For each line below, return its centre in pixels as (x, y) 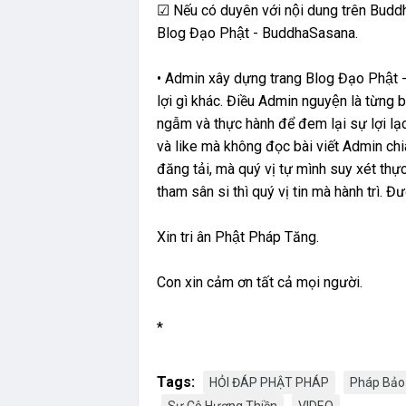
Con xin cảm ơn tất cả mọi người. (260, 282)
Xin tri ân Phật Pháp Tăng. (238, 237)
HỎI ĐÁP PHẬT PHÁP (269, 382)
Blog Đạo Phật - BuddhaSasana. (257, 33)
